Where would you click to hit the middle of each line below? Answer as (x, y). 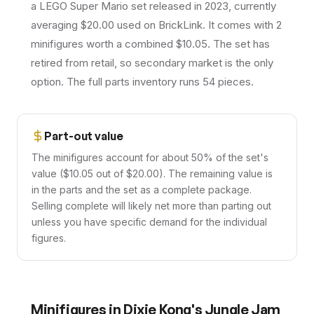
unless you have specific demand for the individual (149, 222)
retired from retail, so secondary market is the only (152, 63)
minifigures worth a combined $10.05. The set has (150, 44)
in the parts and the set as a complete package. (142, 190)
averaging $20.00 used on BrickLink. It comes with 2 (156, 25)
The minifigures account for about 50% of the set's (150, 157)
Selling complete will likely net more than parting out (151, 206)
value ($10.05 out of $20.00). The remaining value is (152, 173)
